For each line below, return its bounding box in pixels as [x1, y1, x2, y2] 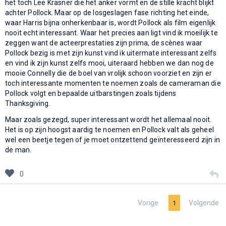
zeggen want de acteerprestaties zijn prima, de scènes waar [5, 38, 203, 47]
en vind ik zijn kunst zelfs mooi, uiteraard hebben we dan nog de [5, 59, 214, 67]
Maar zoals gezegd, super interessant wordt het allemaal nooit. [5, 115, 212, 124]
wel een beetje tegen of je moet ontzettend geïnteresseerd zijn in [5, 135, 220, 144]
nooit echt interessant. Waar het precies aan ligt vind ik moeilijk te [5, 28, 218, 37]
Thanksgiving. [5, 99, 50, 107]
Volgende [189, 198, 219, 207]
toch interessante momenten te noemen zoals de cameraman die [5, 79, 221, 87]
